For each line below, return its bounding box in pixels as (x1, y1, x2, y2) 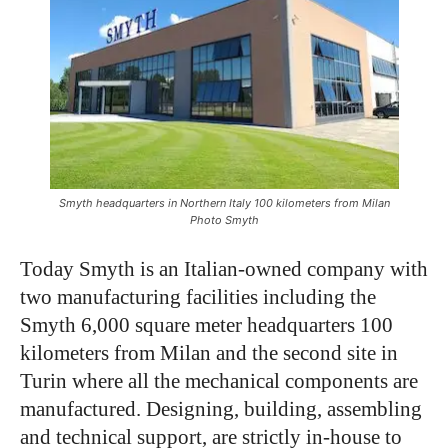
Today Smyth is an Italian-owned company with (20, 256, 428, 281)
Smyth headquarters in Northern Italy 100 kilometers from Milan (58, 195, 390, 210)
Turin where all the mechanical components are (20, 368, 418, 393)
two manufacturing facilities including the (20, 284, 376, 309)
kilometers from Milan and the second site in (20, 340, 398, 365)
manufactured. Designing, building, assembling (20, 396, 422, 421)
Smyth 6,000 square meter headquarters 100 (20, 312, 393, 337)
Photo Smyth (189, 212, 259, 227)
